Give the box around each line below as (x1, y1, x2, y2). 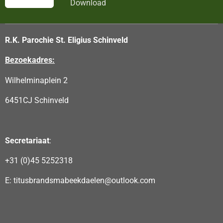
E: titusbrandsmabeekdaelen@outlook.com (5, 176, 155, 186)
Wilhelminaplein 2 (5, 75, 68, 85)
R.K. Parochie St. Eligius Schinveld (5, 35, 128, 45)
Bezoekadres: (5, 55, 55, 65)
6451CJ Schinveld (5, 95, 71, 105)
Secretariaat (5, 135, 49, 145)
